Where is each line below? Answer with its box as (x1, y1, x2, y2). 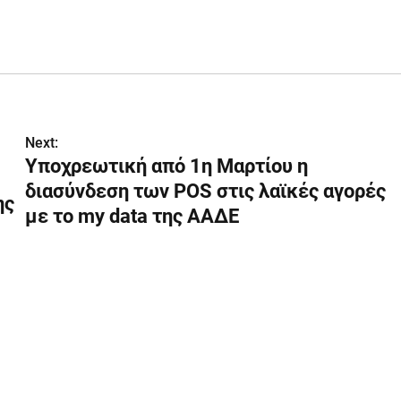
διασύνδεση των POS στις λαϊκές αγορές (25, 179, 386, 202)
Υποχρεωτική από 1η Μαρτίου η (25, 154, 308, 177)
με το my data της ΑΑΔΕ (25, 204, 239, 227)
